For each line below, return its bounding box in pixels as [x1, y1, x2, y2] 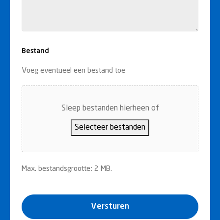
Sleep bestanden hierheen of [61, 105, 159, 112]
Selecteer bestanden [75, 124, 145, 131]
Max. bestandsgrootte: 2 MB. [22, 165, 112, 172]
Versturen [91, 203, 129, 210]
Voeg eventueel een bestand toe [22, 67, 125, 74]
